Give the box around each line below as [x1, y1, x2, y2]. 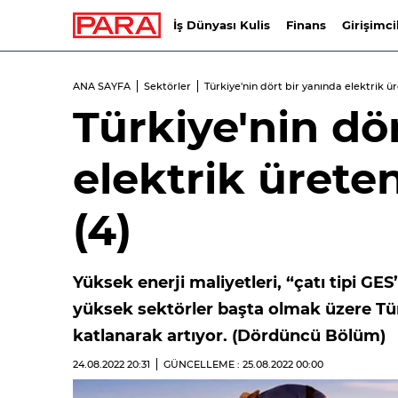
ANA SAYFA [73, 80, 131, 92]
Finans [285, 18, 326, 32]
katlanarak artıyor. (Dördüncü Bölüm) [73, 326, 386, 346]
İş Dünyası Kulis [172, 18, 270, 32]
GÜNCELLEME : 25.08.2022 [163, 358, 296, 370]
